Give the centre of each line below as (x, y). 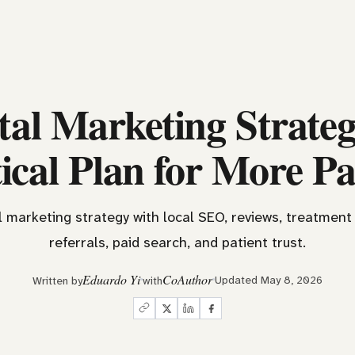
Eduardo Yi (111, 279)
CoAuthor (187, 279)
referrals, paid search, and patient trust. (177, 242)
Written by (57, 281)
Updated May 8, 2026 (269, 279)
